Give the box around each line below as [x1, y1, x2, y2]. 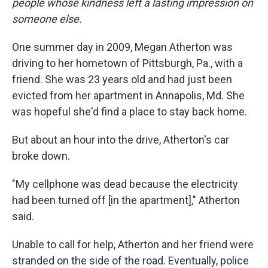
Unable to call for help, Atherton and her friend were [12, 238, 254, 251]
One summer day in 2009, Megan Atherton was [12, 41, 233, 53]
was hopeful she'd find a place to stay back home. [12, 105, 247, 118]
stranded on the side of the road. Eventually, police [12, 254, 249, 267]
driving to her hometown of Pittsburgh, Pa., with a [12, 57, 243, 69]
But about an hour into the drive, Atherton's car [12, 133, 229, 146]
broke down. [12, 150, 70, 162]
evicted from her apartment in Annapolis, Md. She [12, 89, 245, 102]
